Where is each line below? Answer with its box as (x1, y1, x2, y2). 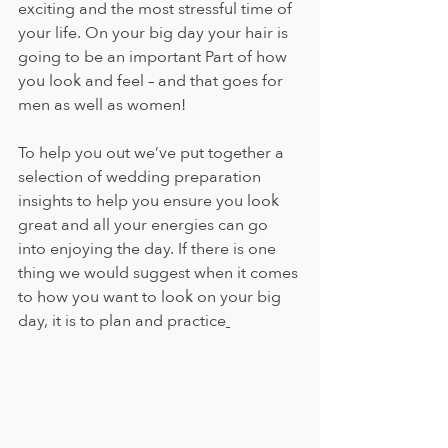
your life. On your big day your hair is (18, 22, 292, 44)
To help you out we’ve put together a (18, 142, 288, 164)
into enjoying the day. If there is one (18, 238, 280, 260)
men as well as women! (18, 94, 186, 116)
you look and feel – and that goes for (18, 70, 287, 92)
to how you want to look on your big (18, 286, 285, 308)
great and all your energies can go (18, 214, 272, 236)
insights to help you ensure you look (18, 190, 283, 212)
